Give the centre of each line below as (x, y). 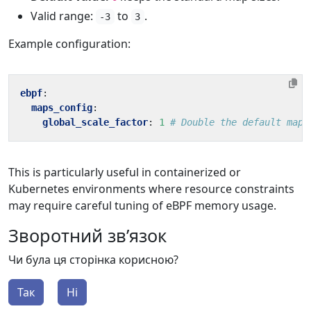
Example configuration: (69, 44)
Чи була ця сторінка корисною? (93, 260)
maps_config (62, 108)
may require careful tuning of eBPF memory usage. (142, 205)
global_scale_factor (95, 122)
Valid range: (63, 16)
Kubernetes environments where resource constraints (151, 189)
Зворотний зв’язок (87, 235)
